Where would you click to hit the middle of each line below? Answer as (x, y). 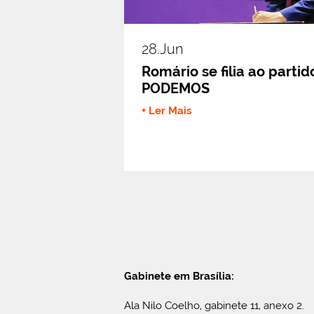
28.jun (162, 49)
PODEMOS (176, 88)
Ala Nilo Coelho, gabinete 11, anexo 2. (214, 305)
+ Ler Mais (167, 110)
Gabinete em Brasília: (179, 276)
